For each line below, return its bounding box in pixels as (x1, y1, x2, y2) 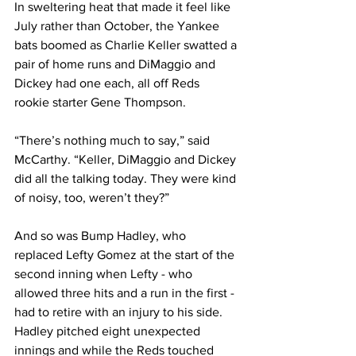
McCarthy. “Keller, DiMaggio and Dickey (14, 153, 239, 166)
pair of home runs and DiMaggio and (14, 57, 219, 71)
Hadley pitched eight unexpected (14, 324, 203, 338)
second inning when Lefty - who (14, 267, 195, 281)
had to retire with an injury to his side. (14, 305, 226, 319)
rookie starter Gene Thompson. (14, 95, 186, 109)
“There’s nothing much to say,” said (14, 133, 213, 147)
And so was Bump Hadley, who (14, 229, 189, 242)
